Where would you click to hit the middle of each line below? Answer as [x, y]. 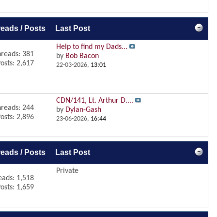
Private [67, 171]
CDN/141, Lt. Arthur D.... [95, 101]
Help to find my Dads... [92, 47]
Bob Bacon [82, 56]
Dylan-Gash [83, 110]
